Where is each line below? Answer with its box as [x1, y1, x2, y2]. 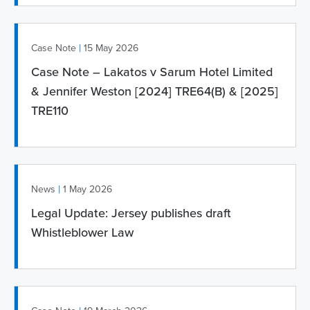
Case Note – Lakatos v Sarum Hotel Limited [31, 64, 273, 80]
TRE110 [31, 102, 69, 118]
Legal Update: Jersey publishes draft [31, 205, 231, 221]
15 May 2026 [84, 42, 138, 54]
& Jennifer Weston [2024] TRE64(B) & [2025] [31, 83, 278, 99]
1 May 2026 [63, 183, 112, 195]
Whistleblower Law [31, 224, 134, 240]
